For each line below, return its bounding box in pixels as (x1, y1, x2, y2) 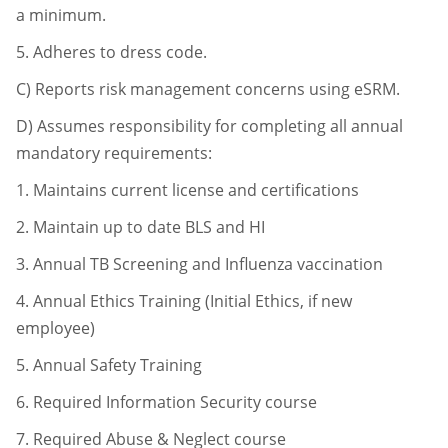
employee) (16, 316, 95, 339)
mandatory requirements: (16, 141, 212, 164)
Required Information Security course (33, 390, 317, 413)
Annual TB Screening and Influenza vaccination (33, 252, 383, 275)
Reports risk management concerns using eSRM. (35, 77, 400, 100)
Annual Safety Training (33, 353, 202, 376)
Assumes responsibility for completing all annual (37, 114, 403, 137)
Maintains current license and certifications (33, 178, 359, 201)
